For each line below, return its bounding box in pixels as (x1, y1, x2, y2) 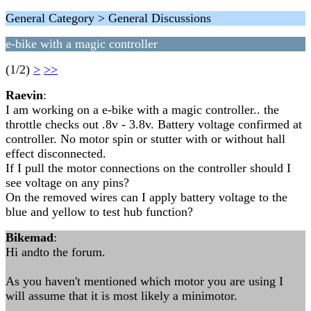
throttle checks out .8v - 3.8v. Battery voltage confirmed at (6, 117, 302, 131)
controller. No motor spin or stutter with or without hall (6, 132, 285, 146)
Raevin (6, 88, 43, 102)
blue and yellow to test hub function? (6, 205, 193, 219)
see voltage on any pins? (6, 176, 129, 190)
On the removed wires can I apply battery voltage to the (6, 190, 287, 204)
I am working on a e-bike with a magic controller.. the (6, 103, 279, 117)
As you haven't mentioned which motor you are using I (6, 274, 283, 288)
